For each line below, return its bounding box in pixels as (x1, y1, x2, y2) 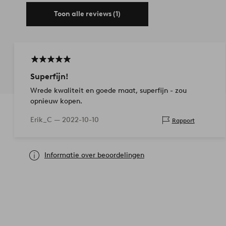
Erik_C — (30, 116, 62, 125)
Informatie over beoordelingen (44, 151, 144, 160)
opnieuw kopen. (30, 97, 82, 106)
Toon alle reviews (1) (54, 10, 121, 19)
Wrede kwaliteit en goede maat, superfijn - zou (30, 86, 187, 95)
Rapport (172, 116, 195, 124)
